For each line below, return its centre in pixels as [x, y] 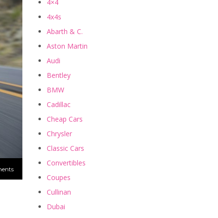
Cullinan [59, 192]
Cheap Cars [65, 119]
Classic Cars [65, 148]
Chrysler [59, 134]
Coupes [59, 178]
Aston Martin [67, 46]
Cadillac [59, 105]
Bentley [59, 75]
